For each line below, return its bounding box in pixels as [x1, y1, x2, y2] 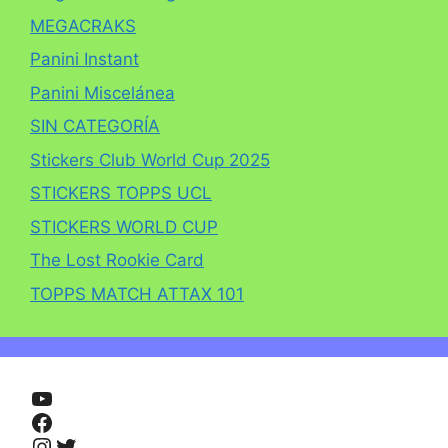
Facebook [29, 406, 140, 436]
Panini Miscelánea [30, 82, 175, 103]
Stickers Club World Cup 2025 [30, 149, 270, 170]
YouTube [29, 382, 126, 412]
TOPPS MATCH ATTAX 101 [30, 283, 244, 304]
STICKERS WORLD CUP [30, 216, 218, 237]
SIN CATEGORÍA [30, 116, 160, 137]
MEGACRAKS [30, 15, 136, 36]
